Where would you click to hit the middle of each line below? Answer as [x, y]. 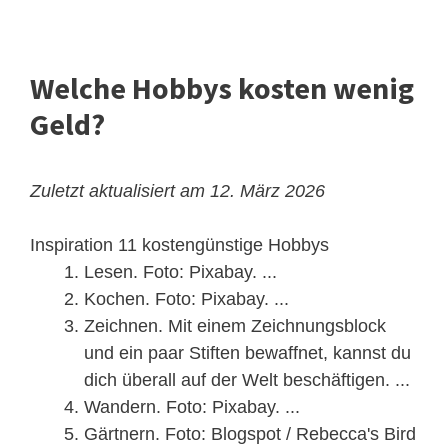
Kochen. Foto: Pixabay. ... [186, 299]
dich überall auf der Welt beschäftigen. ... [247, 380]
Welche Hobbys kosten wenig [222, 88]
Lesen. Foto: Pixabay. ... [180, 272]
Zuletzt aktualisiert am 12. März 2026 [177, 191]
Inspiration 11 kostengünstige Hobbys [179, 245]
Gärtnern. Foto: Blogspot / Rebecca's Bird [250, 434]
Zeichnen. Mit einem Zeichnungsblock [235, 326]
